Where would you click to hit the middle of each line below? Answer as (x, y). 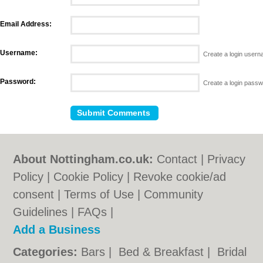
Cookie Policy (89, 177)
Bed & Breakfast (163, 252)
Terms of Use (99, 194)
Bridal (232, 252)
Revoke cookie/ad (180, 177)
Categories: (45, 252)
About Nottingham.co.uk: (83, 159)
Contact (177, 159)
